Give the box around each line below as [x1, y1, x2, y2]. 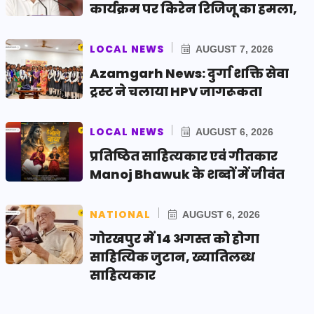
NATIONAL [90, 207, 151, 221]
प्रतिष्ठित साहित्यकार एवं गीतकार [90, 146, 278, 165]
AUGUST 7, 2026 [193, 43, 273, 55]
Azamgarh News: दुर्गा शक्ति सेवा [90, 64, 289, 82]
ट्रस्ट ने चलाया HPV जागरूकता [90, 82, 262, 100]
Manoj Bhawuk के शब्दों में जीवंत [90, 165, 285, 183]
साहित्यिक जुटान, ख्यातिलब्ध [90, 247, 255, 266]
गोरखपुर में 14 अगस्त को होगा [90, 229, 259, 247]
